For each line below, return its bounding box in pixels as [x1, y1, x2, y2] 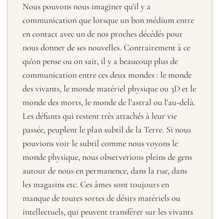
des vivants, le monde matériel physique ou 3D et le [22, 83, 196, 94]
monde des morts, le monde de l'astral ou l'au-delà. [22, 96, 196, 108]
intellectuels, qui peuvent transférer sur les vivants [22, 206, 193, 217]
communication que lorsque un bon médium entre [22, 14, 194, 25]
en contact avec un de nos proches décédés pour [22, 28, 183, 39]
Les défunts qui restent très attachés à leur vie [22, 110, 177, 121]
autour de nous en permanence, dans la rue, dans [22, 165, 187, 176]
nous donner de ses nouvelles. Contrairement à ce [22, 42, 190, 53]
